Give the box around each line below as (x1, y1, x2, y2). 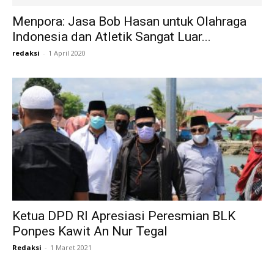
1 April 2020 (48, 48, 86, 57)
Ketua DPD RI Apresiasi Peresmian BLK (12, 209, 235, 224)
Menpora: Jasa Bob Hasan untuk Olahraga (12, 13, 246, 29)
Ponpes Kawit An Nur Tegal (12, 224, 168, 239)
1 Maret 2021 (50, 243, 92, 253)
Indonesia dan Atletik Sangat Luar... (12, 29, 211, 44)
